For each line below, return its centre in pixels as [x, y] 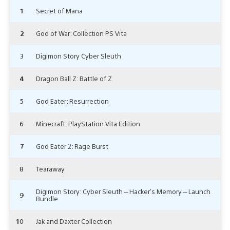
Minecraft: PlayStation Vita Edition [88, 123]
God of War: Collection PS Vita [81, 33]
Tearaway [50, 168]
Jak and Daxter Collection [74, 221]
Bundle [47, 198]
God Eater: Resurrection [72, 101]
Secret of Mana [59, 10]
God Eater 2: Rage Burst [72, 146]
